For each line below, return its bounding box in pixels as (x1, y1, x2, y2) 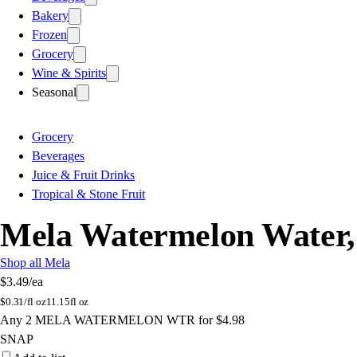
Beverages (32, 148, 84, 163)
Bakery (32, 8, 69, 22)
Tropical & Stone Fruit (32, 186, 145, 201)
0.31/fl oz (5, 295, 46, 308)
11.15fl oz (45, 295, 89, 308)
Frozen (32, 27, 67, 41)
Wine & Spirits (32, 65, 106, 80)
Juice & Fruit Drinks (32, 167, 135, 182)
